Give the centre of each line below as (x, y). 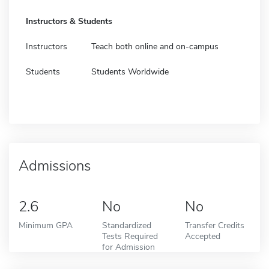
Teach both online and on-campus (155, 46)
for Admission (128, 246)
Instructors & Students (69, 21)
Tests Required (130, 236)
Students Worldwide (130, 71)
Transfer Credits (215, 225)
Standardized (126, 225)
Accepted (203, 236)
